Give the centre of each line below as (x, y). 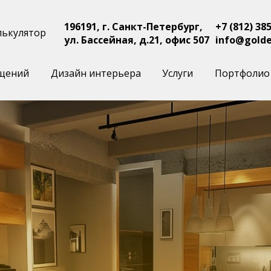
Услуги (178, 73)
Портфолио (242, 73)
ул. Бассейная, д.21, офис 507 (137, 40)
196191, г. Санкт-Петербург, (133, 27)
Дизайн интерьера (96, 73)
